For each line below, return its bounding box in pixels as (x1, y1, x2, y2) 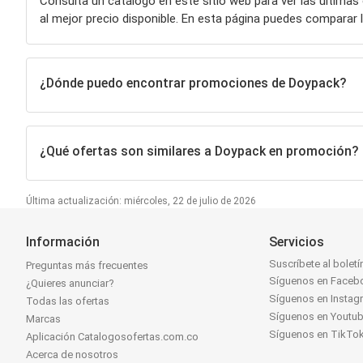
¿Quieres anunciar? (26, 276, 114, 289)
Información (26, 233, 100, 250)
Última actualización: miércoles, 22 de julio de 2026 (26, 194, 256, 207)
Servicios (269, 233, 325, 250)
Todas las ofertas (26, 294, 109, 307)
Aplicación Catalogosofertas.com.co (26, 330, 199, 343)
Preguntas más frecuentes (26, 258, 148, 271)
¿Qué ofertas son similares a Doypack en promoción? (40, 143, 358, 160)
